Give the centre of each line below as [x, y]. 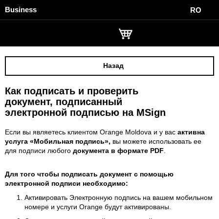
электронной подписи [44, 183]
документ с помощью [137, 174]
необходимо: [105, 183]
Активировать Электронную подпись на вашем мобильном [119, 197]
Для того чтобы [33, 174]
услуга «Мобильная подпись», [58, 141]
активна [191, 132]
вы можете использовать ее [156, 141]
